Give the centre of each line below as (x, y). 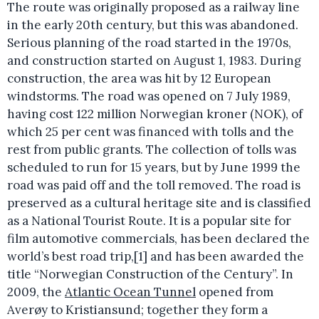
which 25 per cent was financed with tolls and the (151, 132)
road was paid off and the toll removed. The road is (154, 185)
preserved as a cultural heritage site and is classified (159, 203)
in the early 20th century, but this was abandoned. (153, 25)
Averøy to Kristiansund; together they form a (137, 310)
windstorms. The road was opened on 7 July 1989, (149, 96)
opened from (235, 292)
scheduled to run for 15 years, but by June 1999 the (154, 167)
